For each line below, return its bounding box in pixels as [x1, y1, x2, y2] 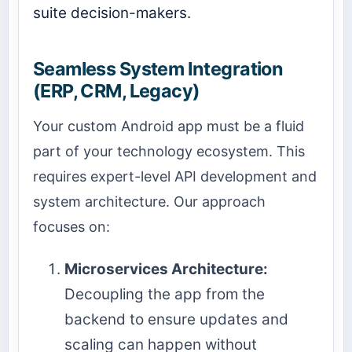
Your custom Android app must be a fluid [33, 117, 304, 134]
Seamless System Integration [33, 57, 284, 80]
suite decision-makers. [33, 3, 191, 22]
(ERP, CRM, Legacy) [33, 79, 200, 102]
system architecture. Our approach [33, 192, 266, 210]
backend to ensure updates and [64, 310, 288, 329]
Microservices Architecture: [64, 260, 268, 279]
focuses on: [33, 218, 110, 235]
